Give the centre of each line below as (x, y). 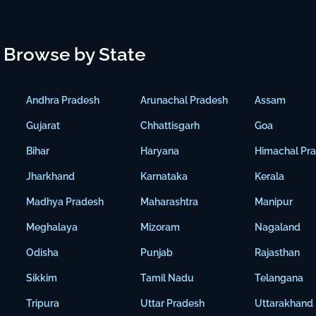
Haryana (160, 151)
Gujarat (43, 126)
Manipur (274, 202)
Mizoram (160, 227)
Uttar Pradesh (173, 304)
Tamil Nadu (168, 278)
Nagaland (278, 227)
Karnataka (164, 177)
